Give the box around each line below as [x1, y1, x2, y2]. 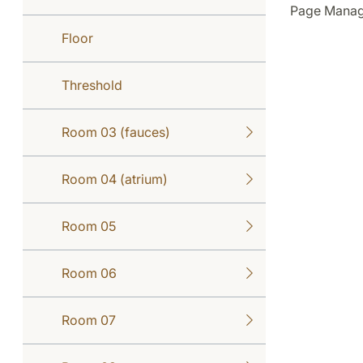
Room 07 [62, 311, 116, 328]
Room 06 [62, 264, 117, 281]
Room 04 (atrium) [62, 170, 168, 187]
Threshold [62, 76, 122, 93]
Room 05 [62, 217, 116, 234]
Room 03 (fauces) [62, 123, 170, 140]
